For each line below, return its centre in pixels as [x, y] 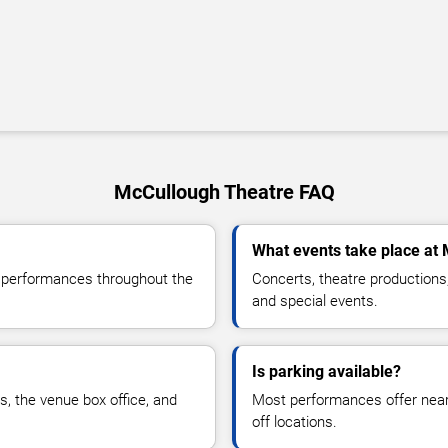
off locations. [294, 422]
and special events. [315, 301]
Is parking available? [326, 371]
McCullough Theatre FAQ [224, 192]
